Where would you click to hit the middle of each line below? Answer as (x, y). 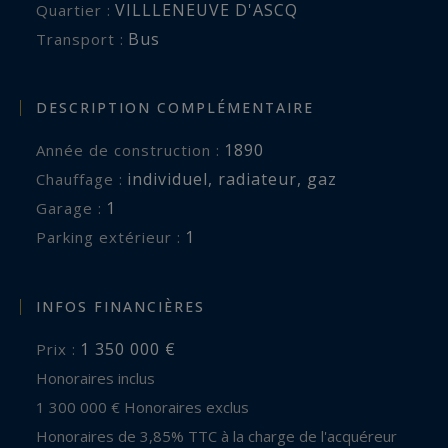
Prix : (61, 348)
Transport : (85, 38)
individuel (167, 179)
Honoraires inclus (101, 377)
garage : (75, 208)
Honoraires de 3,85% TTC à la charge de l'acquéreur (222, 435)
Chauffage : (84, 179)
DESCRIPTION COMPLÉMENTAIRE (175, 108)
